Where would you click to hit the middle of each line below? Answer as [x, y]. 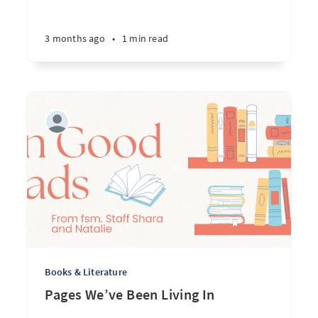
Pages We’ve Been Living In [130, 294]
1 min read [145, 38]
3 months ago [75, 38]
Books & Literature [86, 272]
